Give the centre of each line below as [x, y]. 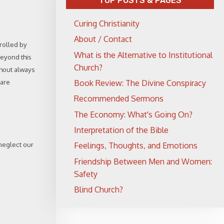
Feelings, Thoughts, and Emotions [136, 146]
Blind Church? [98, 190]
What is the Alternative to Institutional [143, 55]
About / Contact [103, 39]
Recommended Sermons [119, 99]
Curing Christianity [107, 23]
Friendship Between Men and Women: [143, 161]
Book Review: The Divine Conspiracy [140, 83]
